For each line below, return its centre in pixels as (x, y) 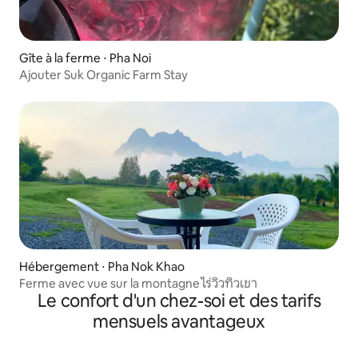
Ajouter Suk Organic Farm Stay (103, 75)
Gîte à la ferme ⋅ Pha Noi (85, 58)
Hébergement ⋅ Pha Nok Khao (102, 267)
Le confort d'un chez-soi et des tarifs (179, 301)
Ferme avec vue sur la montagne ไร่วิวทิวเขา (138, 284)
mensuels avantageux (179, 322)
